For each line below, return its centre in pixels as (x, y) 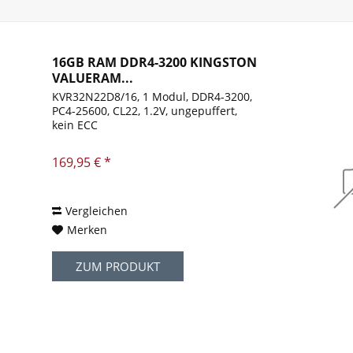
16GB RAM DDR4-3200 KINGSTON (155, 63)
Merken (87, 230)
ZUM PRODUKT (118, 267)
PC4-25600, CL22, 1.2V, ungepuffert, (145, 111)
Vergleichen (97, 211)
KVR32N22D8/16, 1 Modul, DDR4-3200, (152, 97)
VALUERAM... (93, 78)
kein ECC (75, 125)
